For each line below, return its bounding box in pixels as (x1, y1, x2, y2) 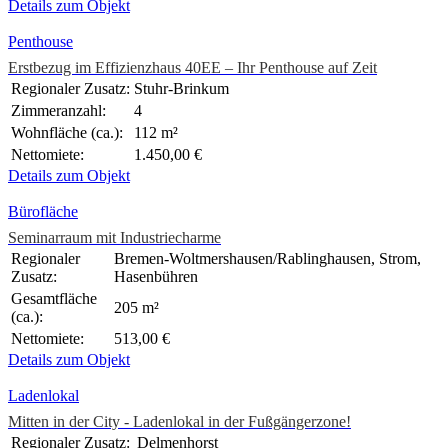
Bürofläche (8, 203, 78, 221)
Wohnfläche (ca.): (11, 124, 123, 142)
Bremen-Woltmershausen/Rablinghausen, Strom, (114, 250, 421, 268)
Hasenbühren (114, 268, 198, 286)
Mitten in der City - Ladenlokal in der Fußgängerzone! (8, 413, 351, 431)
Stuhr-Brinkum (134, 80, 229, 98)
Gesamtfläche (11, 290, 97, 308)
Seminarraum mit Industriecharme (8, 229, 221, 247)
